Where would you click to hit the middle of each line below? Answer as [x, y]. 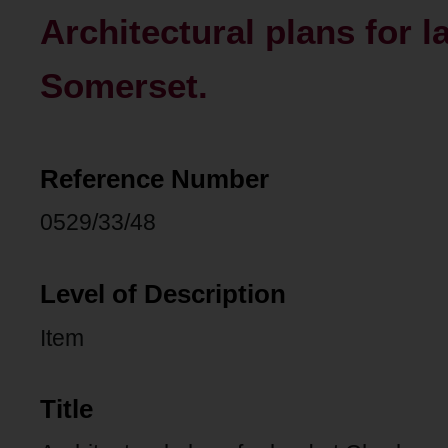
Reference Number [154, 178]
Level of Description [163, 293]
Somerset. [124, 85]
